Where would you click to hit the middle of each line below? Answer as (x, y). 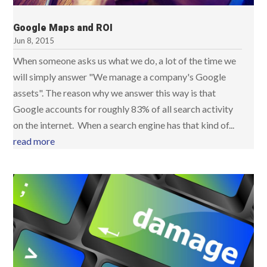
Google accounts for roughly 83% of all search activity (123, 109)
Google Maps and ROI (63, 28)
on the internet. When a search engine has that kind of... (124, 125)
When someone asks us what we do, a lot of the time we (125, 61)
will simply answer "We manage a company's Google (120, 77)
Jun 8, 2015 (34, 41)
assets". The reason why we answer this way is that (115, 93)
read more (34, 141)
